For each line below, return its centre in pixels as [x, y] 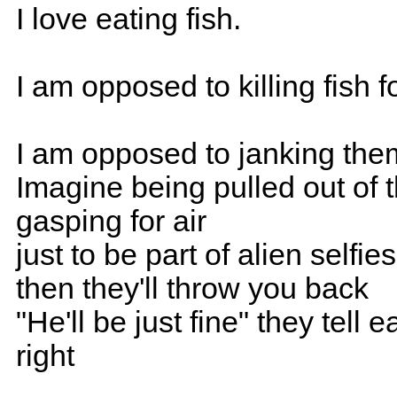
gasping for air [111, 221]
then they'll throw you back [192, 288]
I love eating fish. [128, 19]
